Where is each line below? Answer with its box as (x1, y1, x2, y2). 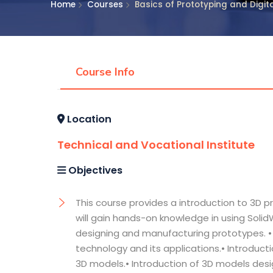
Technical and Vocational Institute (57, 136, 255, 152)
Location (65, 112, 112, 126)
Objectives (66, 163, 123, 177)
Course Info (76, 65, 135, 80)
